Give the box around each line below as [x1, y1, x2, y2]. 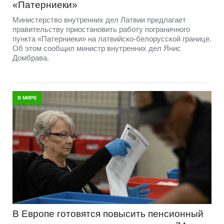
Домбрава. [12, 53, 49, 62]
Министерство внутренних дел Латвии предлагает [12, 15, 186, 24]
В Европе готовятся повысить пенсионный [12, 208, 203, 219]
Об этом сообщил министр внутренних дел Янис [12, 44, 181, 53]
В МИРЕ [17, 95, 37, 101]
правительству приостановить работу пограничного [12, 25, 190, 34]
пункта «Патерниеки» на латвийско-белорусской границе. [12, 34, 211, 43]
